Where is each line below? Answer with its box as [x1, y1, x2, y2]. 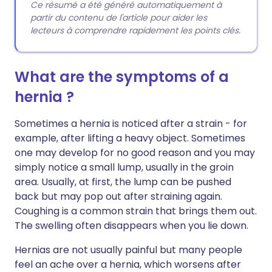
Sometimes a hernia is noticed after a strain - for [15, 117, 247, 131]
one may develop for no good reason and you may [15, 146, 255, 160]
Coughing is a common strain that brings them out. [15, 204, 257, 218]
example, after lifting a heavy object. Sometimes [15, 131, 245, 145]
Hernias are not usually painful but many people [15, 243, 242, 257]
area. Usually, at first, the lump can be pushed [15, 175, 231, 189]
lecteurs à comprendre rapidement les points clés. [30, 24, 240, 36]
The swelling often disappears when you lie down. [15, 219, 248, 233]
